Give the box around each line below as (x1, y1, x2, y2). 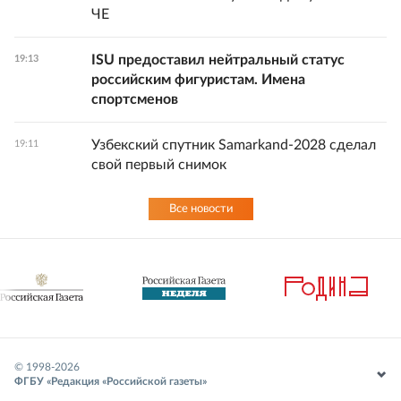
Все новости (168, 203, 233, 216)
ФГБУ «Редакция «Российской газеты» (14, 376, 207, 388)
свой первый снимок (91, 158, 226, 173)
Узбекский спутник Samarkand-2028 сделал (91, 138, 376, 153)
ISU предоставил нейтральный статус (91, 53, 345, 68)
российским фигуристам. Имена (91, 73, 305, 88)
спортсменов (91, 92, 178, 107)
